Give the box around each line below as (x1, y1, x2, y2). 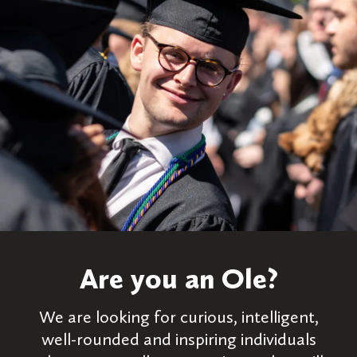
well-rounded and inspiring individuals (41, 328, 316, 350)
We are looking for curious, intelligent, (38, 306, 319, 328)
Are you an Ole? (79, 261, 278, 296)
